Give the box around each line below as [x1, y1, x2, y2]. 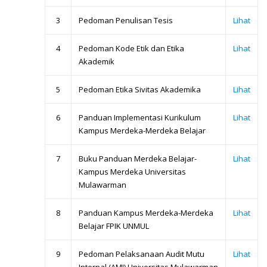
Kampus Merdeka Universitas [79, 166, 186, 178]
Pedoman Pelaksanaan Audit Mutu [79, 249, 204, 260]
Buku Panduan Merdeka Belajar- [79, 153, 197, 164]
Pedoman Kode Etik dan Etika [79, 43, 184, 54]
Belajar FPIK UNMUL [79, 221, 149, 232]
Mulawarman [79, 179, 126, 191]
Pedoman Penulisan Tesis [79, 15, 173, 26]
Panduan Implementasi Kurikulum [79, 112, 201, 123]
